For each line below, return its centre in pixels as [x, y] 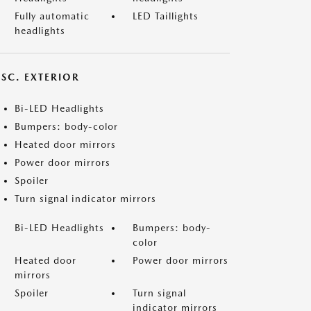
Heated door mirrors [65, 144]
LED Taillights [166, 16]
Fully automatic [52, 16]
